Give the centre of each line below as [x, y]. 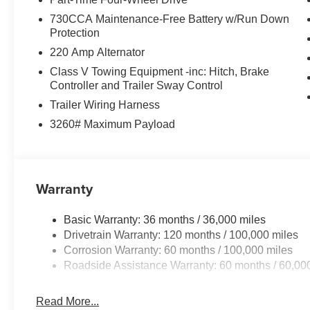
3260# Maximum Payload [113, 124]
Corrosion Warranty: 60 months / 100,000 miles [179, 250]
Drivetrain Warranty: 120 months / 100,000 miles [181, 235]
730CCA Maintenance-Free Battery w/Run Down [170, 19]
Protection [75, 33]
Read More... [68, 301]
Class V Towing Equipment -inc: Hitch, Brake [160, 71]
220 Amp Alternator [98, 52]
